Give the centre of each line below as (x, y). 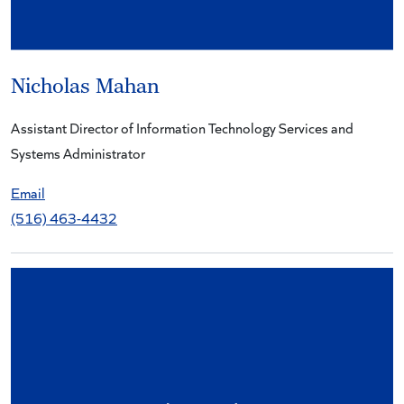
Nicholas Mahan (85, 86)
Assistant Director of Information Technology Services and (182, 127)
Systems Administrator (78, 152)
